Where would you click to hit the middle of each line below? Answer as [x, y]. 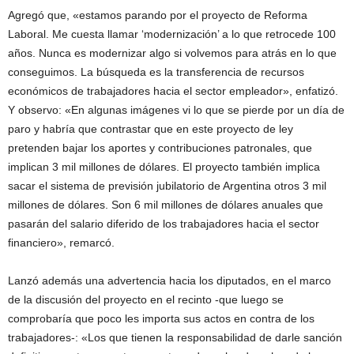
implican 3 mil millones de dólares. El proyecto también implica [164, 166]
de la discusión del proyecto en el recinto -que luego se [146, 299]
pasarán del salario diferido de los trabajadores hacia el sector [164, 223]
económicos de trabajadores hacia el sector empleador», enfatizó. [173, 90]
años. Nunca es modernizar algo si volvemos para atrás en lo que [172, 53]
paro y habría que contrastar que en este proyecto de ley [151, 128]
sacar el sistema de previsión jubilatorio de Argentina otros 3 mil [167, 185]
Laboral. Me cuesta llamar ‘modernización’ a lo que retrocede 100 [172, 34]
